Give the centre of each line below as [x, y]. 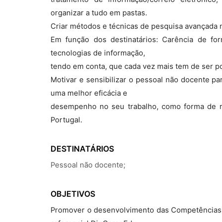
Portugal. [66, 120]
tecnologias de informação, [98, 53]
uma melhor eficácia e [89, 93]
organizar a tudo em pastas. [99, 13]
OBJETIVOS [73, 194]
